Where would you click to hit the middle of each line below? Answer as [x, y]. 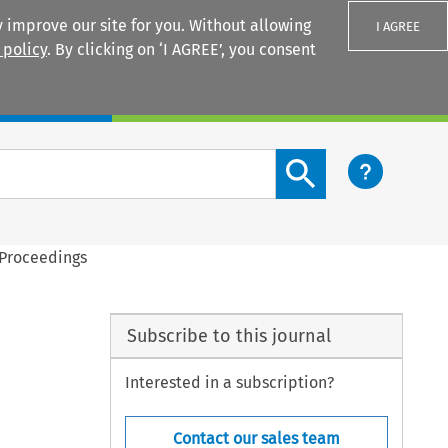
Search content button [357, 160]
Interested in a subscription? [230, 383]
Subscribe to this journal [228, 335]
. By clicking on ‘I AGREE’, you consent [181, 49]
